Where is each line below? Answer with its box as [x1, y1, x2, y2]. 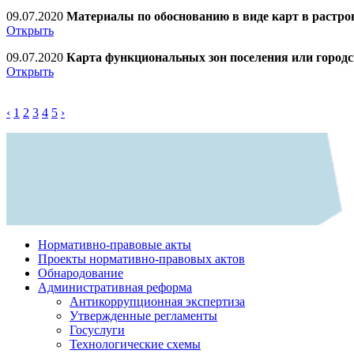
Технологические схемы [70, 337, 201, 351]
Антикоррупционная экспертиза [70, 294, 245, 308]
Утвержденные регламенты [70, 308, 217, 322]
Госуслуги [70, 322, 125, 337]
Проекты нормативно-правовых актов [38, 251, 245, 265]
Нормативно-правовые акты [38, 237, 191, 251]
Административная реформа [38, 280, 192, 294]
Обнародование [38, 265, 123, 280]
